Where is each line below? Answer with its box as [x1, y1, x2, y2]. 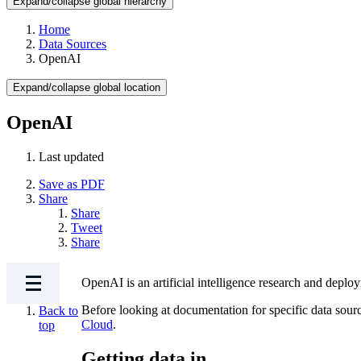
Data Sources [39, 37, 106, 51]
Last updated [39, 149, 104, 164]
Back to [39, 303, 78, 317]
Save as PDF [39, 176, 105, 191]
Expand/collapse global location [13, 81, 160, 93]
